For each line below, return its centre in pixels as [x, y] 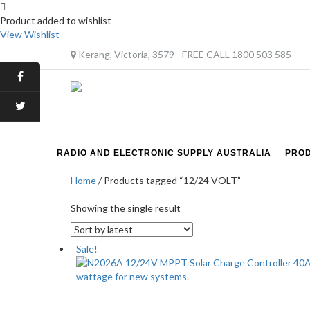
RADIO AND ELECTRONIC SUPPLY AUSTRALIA [164, 153]
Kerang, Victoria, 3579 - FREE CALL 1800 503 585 [184, 54]
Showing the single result [126, 208]
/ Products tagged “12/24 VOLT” [168, 181]
